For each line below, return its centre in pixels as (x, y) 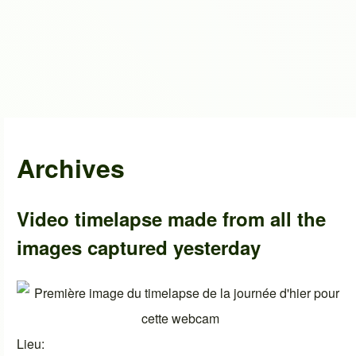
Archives (71, 167)
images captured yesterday (139, 248)
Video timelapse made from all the (172, 219)
